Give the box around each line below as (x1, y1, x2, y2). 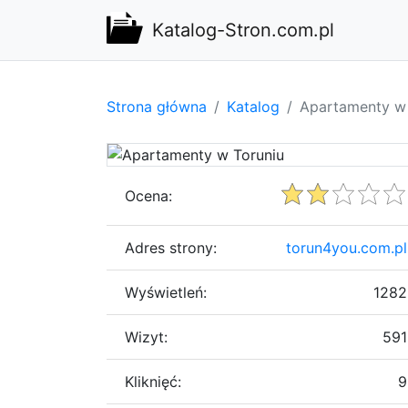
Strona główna (107, 97, 207, 116)
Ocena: (125, 186, 172, 205)
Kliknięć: (125, 372, 181, 391)
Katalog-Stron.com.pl (152, 19, 334, 41)
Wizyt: (125, 327, 168, 346)
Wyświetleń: (125, 282, 207, 301)
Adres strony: (125, 238, 217, 257)
